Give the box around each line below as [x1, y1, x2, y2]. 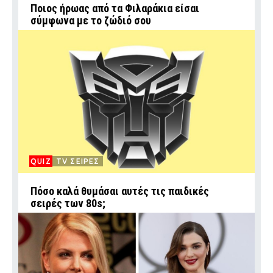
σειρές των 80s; [30, 197, 105, 210]
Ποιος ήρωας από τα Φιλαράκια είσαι [30, 2, 199, 15]
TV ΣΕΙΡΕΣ [55, 157, 100, 166]
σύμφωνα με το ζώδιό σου [30, 14, 151, 27]
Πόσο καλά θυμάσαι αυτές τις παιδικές [30, 185, 209, 198]
